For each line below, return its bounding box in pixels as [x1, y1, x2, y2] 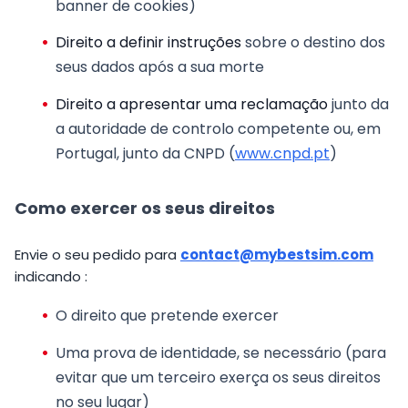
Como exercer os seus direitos [15, 196, 275, 219]
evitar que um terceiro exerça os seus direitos [56, 366, 381, 388]
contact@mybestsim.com [180, 244, 373, 264]
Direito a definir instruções [56, 32, 241, 54]
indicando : [15, 266, 87, 286]
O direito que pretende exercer [56, 305, 279, 327]
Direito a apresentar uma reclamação [56, 94, 328, 116]
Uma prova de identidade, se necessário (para [56, 342, 386, 363]
